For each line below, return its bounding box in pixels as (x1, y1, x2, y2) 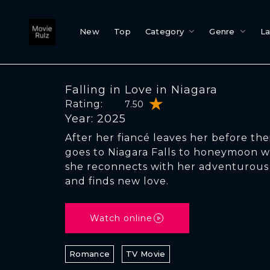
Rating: (65, 98, 103, 110)
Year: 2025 (65, 112, 126, 125)
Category (145, 27, 184, 36)
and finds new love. (65, 175, 169, 187)
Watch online (90, 213, 152, 224)
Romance (69, 249, 110, 259)
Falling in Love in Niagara (65, 83, 218, 96)
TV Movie (126, 249, 166, 259)
